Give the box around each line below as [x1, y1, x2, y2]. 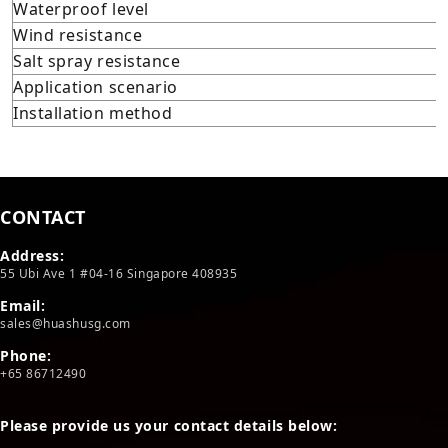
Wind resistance [13, 24, 143, 47]
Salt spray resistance [13, 50, 181, 73]
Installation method [13, 102, 173, 125]
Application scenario [13, 76, 178, 99]
